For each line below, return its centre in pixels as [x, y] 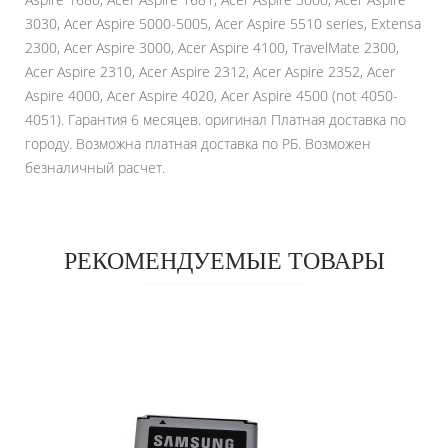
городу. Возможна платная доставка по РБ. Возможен [198, 143]
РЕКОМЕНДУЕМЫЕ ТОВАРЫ [224, 261]
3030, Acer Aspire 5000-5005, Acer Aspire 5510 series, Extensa [223, 23]
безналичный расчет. [95, 167]
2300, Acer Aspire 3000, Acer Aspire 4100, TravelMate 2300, [212, 47]
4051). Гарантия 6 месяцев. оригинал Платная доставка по [215, 119]
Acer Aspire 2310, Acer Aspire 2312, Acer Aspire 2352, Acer [210, 71]
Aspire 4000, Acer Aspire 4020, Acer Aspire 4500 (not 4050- [211, 95]
